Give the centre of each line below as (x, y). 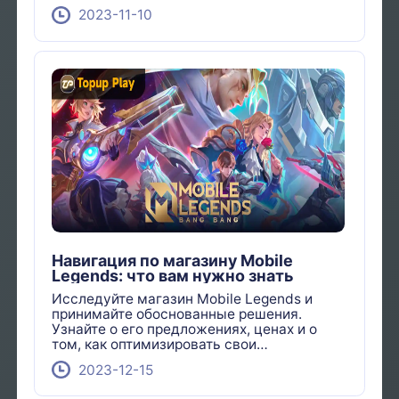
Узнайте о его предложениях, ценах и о (185, 330)
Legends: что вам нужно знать (173, 275)
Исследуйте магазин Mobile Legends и (183, 299)
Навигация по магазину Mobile (173, 260)
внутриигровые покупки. (135, 360)
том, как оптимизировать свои (155, 345)
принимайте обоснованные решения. (177, 314)
